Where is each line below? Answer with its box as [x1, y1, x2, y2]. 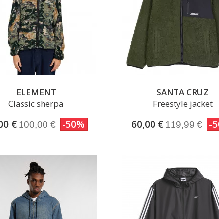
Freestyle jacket [153, 97, 213, 109]
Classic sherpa [8, 97, 64, 109]
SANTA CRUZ [156, 86, 209, 98]
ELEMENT [16, 86, 56, 98]
